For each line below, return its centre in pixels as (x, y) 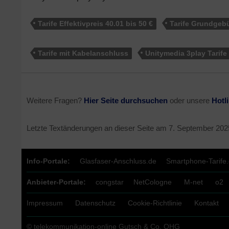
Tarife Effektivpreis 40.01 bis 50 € (95, 24)
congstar (110, 182)
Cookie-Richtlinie (155, 203)
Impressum (45, 203)
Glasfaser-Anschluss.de (118, 161)
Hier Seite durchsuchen (126, 101)
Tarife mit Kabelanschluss (83, 53)
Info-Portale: (48, 161)
